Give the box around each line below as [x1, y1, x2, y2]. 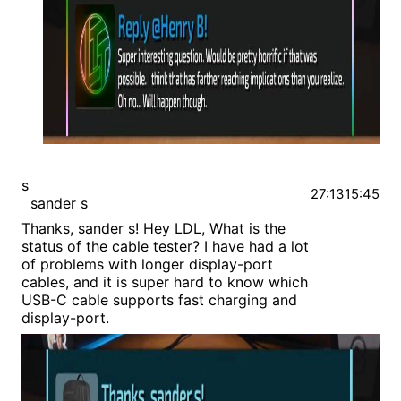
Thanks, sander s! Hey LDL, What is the [21, 219, 286, 238]
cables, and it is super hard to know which [21, 273, 308, 292]
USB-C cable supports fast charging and [21, 291, 297, 310]
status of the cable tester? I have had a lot [21, 237, 309, 256]
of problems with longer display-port [21, 255, 273, 274]
